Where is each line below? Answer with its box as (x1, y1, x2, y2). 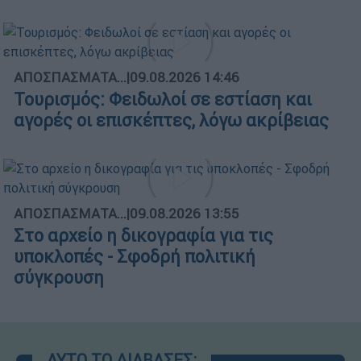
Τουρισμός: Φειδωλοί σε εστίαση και (14, 88, 312, 110)
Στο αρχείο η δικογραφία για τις (14, 224, 273, 247)
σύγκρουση (14, 266, 104, 288)
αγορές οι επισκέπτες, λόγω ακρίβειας (14, 109, 329, 131)
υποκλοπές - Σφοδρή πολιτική (14, 245, 255, 268)
